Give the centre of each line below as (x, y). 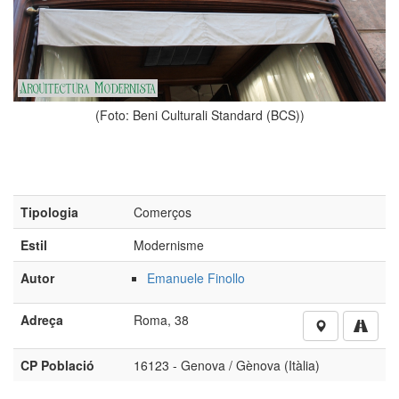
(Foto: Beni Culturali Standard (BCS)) (181, 115)
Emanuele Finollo (196, 283)
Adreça (42, 325)
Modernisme (169, 250)
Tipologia (49, 217)
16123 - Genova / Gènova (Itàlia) (227, 370)
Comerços (163, 217)
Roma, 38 (161, 325)
